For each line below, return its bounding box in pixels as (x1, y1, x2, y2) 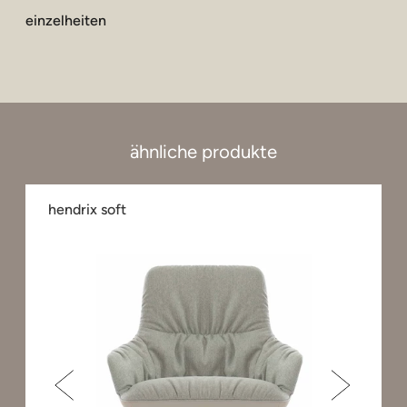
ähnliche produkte (130, 140, 277, 163)
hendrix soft (48, 200, 126, 218)
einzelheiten (25, 11, 106, 29)
